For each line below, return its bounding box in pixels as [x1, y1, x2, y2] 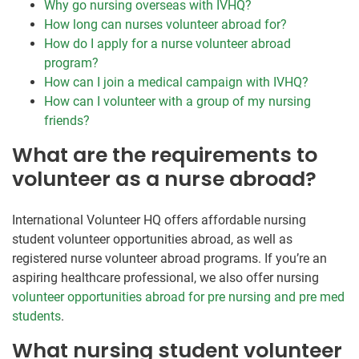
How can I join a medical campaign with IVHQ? [44, 75, 309, 91]
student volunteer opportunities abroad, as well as [12, 232, 292, 248]
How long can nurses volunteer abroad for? [44, 17, 287, 33]
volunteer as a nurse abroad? [12, 165, 317, 194]
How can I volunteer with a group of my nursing [44, 94, 311, 110]
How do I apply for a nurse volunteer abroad [44, 36, 291, 52]
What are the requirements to [12, 141, 317, 170]
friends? [44, 113, 90, 129]
